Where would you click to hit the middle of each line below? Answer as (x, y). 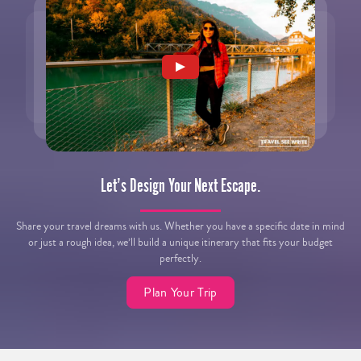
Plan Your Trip (180, 292)
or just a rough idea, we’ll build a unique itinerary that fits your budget (180, 242)
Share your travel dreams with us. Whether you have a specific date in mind (180, 226)
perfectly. (180, 258)
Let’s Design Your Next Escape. (180, 185)
